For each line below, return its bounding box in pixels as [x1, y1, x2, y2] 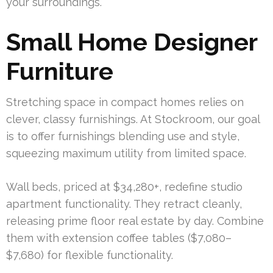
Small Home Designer [6, 27, 257, 57]
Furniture [6, 57, 113, 86]
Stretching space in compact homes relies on [6, 96, 244, 109]
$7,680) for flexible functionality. [6, 249, 173, 262]
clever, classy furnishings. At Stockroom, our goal [6, 113, 260, 126]
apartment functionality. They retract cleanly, [6, 197, 242, 211]
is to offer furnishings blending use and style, [6, 130, 239, 143]
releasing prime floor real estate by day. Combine [6, 214, 264, 228]
